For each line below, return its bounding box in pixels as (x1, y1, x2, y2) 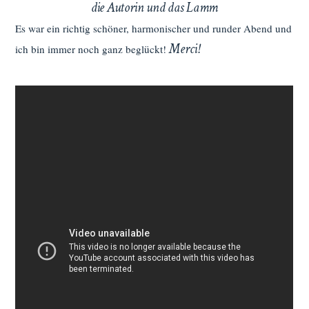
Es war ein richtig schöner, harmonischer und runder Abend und (15, 21, 292, 36)
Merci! (169, 40, 200, 59)
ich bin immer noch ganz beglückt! (15, 42, 170, 57)
